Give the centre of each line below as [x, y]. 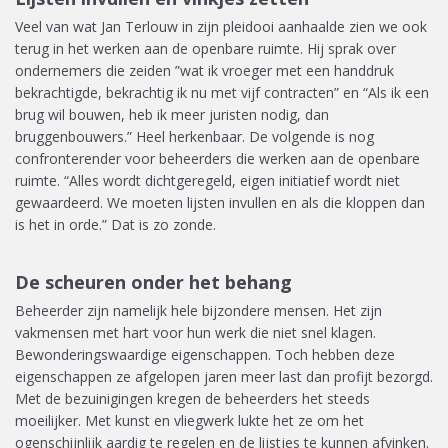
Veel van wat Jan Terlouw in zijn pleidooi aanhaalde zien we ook [221, 26]
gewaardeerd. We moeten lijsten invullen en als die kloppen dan [220, 202]
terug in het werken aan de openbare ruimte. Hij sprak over [205, 48]
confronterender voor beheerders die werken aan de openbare [217, 158]
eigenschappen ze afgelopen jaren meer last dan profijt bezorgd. [224, 376]
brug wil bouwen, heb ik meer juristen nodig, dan [172, 114]
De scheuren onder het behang [153, 282]
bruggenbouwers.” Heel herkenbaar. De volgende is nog [194, 136]
